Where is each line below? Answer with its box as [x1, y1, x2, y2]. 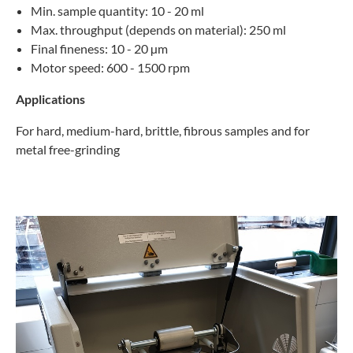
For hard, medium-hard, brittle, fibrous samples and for [16, 122, 310, 138]
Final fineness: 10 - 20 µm [31, 40, 168, 56]
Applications [16, 91, 85, 106]
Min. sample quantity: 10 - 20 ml [31, 2, 204, 18]
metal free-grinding [16, 141, 120, 157]
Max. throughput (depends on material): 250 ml [31, 21, 286, 37]
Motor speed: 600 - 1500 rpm [31, 59, 190, 75]
